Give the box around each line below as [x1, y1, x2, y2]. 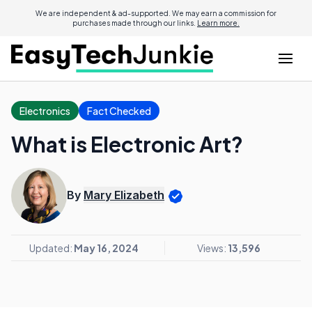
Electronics [19, 104, 70, 117]
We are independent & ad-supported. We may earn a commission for [36, 9, 276, 17]
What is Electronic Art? [11, 131, 243, 157]
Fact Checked [87, 104, 151, 117]
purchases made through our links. [72, 19, 197, 27]
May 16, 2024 [73, 242, 139, 254]
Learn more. [197, 19, 240, 27]
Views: [197, 242, 228, 254]
